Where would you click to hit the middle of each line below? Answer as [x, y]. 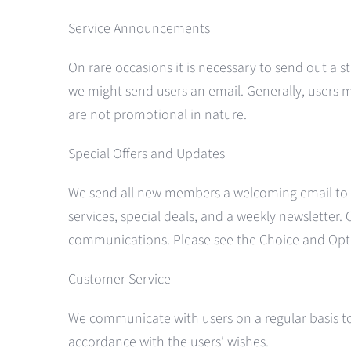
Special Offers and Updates [146, 154]
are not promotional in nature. [157, 115]
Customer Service [119, 280]
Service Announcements [139, 29]
